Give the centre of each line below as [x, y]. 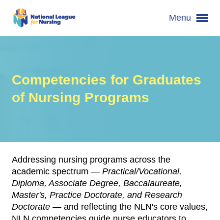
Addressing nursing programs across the [91, 159]
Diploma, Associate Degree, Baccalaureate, [97, 183]
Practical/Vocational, [142, 171]
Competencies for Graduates [107, 80]
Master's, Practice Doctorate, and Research [97, 195]
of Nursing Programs [81, 97]
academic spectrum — [57, 171]
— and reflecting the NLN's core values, [130, 206]
